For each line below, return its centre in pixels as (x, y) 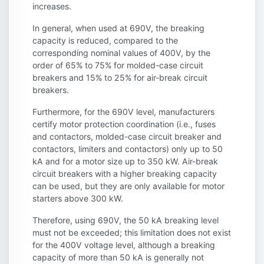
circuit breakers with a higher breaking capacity (125, 173)
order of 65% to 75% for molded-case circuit (118, 65)
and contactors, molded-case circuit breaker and (127, 136)
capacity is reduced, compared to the (105, 40)
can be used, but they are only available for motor (128, 186)
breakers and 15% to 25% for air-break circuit (120, 77)
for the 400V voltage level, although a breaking (124, 245)
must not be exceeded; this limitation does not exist (132, 232)
